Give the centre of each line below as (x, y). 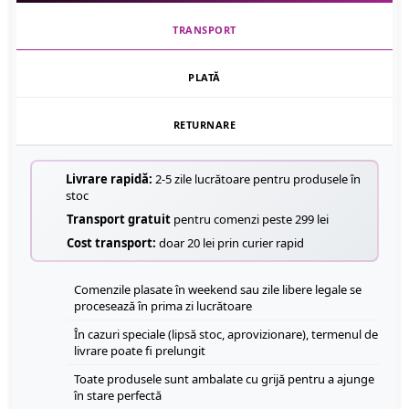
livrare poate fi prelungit (140, 351)
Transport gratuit (119, 220)
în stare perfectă (118, 396)
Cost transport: (111, 243)
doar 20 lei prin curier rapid (230, 243)
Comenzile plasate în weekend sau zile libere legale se (218, 290)
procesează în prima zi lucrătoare (163, 306)
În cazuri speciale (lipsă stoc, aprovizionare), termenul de (226, 335)
